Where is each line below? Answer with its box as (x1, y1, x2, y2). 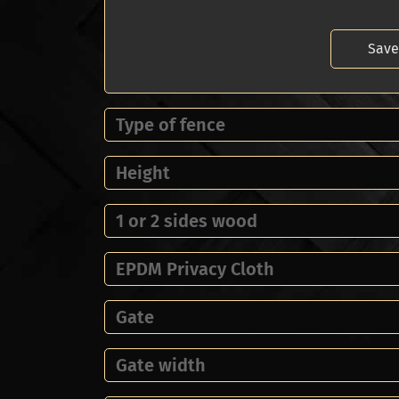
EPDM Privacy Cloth (116, 258, 274, 280)
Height (116, 162, 170, 183)
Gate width (116, 354, 206, 376)
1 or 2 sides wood (116, 210, 257, 232)
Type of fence (116, 114, 225, 135)
